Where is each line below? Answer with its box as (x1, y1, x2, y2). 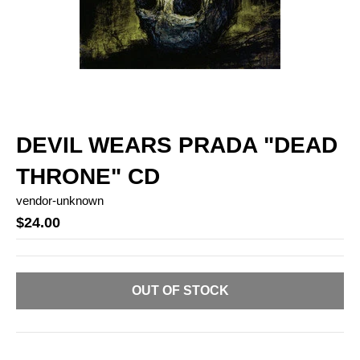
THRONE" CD (16, 163, 160, 189)
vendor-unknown (16, 193, 104, 207)
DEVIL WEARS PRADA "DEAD (16, 132, 337, 157)
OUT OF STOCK (131, 284, 229, 298)
